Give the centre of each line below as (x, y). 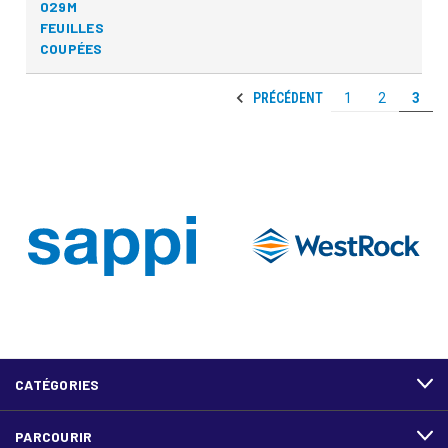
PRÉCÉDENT (286, 97)
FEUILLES (71, 27)
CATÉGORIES (57, 384)
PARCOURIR (54, 436)
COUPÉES (71, 48)
